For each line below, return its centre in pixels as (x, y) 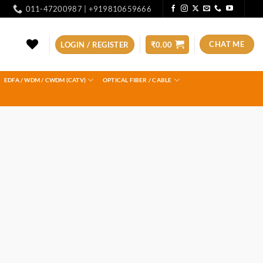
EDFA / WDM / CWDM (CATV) (45, 80)
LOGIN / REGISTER (95, 44)
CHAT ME (227, 44)
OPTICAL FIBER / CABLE (137, 80)
